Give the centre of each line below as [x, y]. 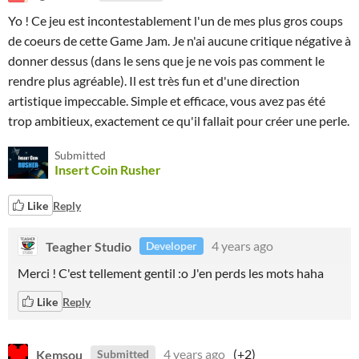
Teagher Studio [89, 246]
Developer [171, 246]
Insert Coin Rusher [108, 169]
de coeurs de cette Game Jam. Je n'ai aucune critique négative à [179, 40]
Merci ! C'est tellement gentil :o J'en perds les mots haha [171, 273]
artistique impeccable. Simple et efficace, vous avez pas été [167, 101]
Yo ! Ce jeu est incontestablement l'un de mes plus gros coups [175, 20]
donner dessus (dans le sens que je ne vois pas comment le [166, 61]
